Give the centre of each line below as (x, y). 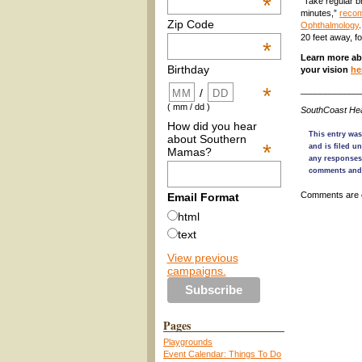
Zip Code (190, 25)
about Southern (206, 139)
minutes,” (320, 13)
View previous (202, 257)
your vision (326, 69)
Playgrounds (188, 341)
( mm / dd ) (188, 107)
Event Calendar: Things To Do (222, 354)
